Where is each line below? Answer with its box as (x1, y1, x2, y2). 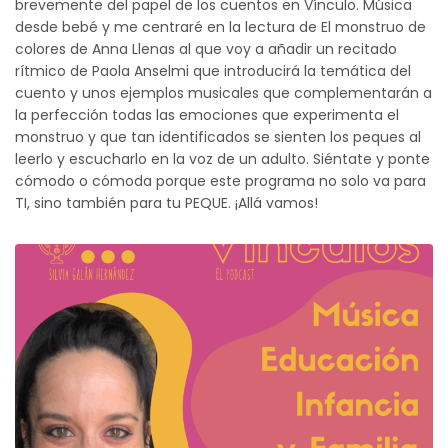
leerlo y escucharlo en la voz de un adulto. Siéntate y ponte (15, 148, 431, 169)
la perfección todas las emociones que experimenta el (15, 104, 400, 125)
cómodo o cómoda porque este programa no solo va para (15, 170, 427, 191)
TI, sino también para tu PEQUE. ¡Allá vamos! (15, 192, 319, 213)
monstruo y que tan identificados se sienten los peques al (15, 126, 422, 147)
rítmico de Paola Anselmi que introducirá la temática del (15, 60, 412, 81)
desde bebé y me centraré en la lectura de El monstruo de (15, 16, 427, 37)
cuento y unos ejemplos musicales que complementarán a (15, 82, 433, 103)
